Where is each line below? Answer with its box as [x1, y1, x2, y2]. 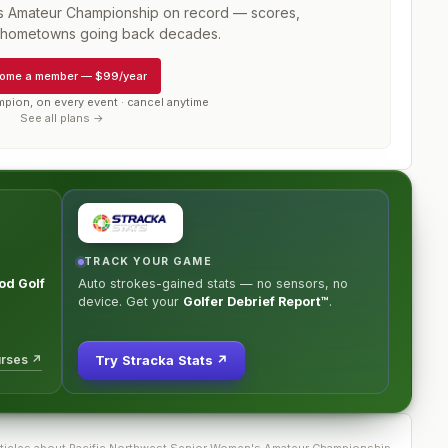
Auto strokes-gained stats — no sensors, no [78, 276, 348, 291]
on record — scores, [159, 4, 300, 21]
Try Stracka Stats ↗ [95, 352, 229, 368]
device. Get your [78, 294, 179, 309]
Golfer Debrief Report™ [183, 294, 329, 309]
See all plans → [20, 111, 104, 125]
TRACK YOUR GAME [84, 255, 212, 268]
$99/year [95, 68, 147, 83]
